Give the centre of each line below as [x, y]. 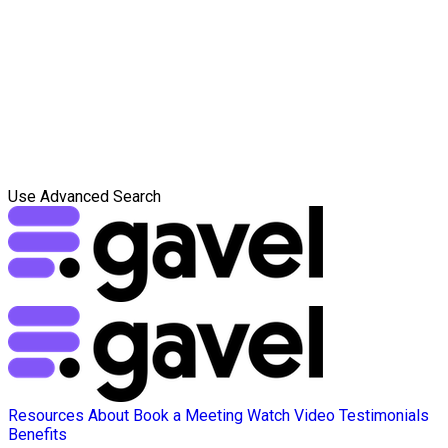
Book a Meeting [188, 415]
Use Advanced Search [84, 196]
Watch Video [291, 415]
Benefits [37, 434]
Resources [46, 415]
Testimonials [384, 415]
